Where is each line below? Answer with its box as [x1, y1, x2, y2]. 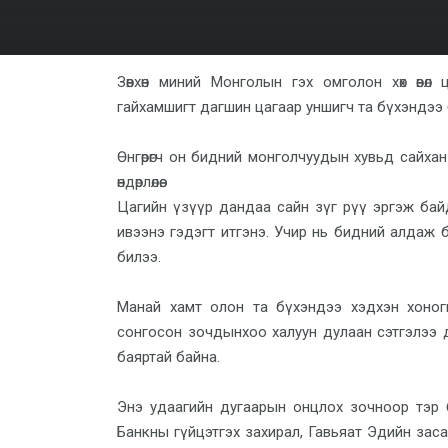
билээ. [117, 248, 161, 266]
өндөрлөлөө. [117, 173, 162, 191]
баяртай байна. [117, 348, 220, 366]
